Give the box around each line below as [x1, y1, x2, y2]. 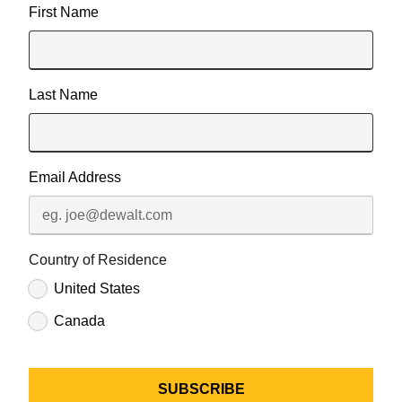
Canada [54, 313, 105, 328]
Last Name [29, 87, 98, 102]
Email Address [29, 170, 121, 185]
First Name [29, 4, 99, 20]
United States [54, 281, 140, 296]
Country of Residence [29, 252, 167, 267]
